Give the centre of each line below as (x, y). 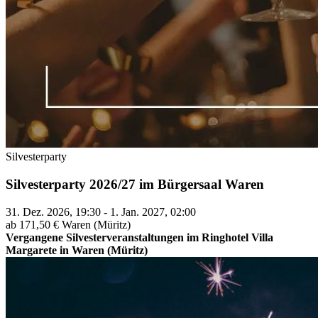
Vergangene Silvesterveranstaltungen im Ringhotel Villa (139, 237)
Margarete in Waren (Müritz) (77, 250)
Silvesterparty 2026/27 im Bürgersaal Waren (135, 184)
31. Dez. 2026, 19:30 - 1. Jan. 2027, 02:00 (101, 212)
